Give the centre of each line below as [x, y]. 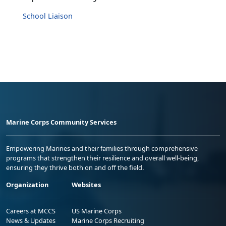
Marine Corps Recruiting [108, 220]
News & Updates [31, 220]
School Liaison [48, 16]
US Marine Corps [97, 211]
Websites [86, 184]
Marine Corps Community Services [61, 122]
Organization [27, 184]
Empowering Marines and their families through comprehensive [102, 148]
